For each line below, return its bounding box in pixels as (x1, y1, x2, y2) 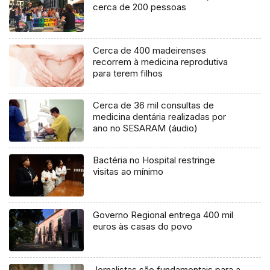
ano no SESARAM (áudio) (93, 122, 198, 134)
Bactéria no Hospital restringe (93, 154, 216, 166)
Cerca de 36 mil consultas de (93, 99, 215, 111)
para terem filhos (93, 67, 163, 79)
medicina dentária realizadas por (93, 110, 227, 122)
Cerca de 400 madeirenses (93, 44, 207, 56)
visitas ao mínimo (93, 165, 164, 177)
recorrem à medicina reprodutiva (93, 55, 228, 67)
